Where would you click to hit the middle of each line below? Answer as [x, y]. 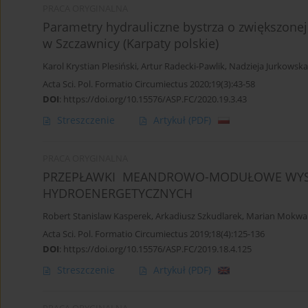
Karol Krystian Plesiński [90, 67]
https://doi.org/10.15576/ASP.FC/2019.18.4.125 [157, 249]
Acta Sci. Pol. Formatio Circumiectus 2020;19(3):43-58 [149, 84]
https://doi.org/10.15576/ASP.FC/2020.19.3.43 [155, 99]
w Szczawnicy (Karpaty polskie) [131, 44]
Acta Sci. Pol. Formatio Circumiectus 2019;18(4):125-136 [154, 234]
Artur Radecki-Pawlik [183, 67]
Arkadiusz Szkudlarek [199, 217]
